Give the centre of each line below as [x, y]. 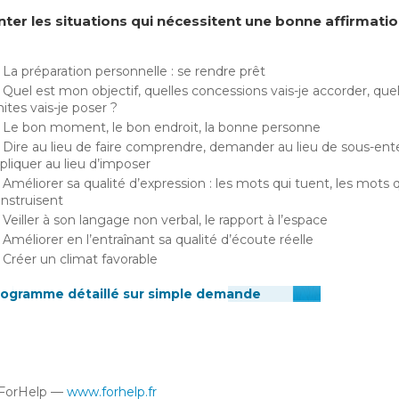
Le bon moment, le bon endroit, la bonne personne [162, 127]
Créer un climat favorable [80, 259]
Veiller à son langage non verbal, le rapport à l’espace [165, 220]
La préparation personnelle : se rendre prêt [134, 71]
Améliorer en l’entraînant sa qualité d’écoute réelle [158, 240]
